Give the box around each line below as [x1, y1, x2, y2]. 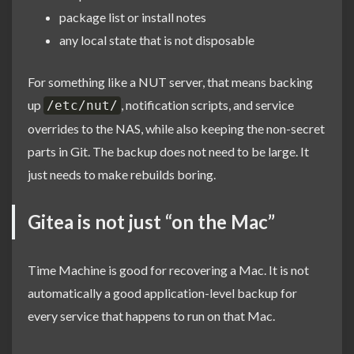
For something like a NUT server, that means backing [28, 73, 313, 89]
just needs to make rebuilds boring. [28, 166, 216, 182]
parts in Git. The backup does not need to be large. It [28, 143, 309, 159]
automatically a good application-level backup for [28, 284, 297, 300]
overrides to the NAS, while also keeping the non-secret [28, 120, 325, 136]
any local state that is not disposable [59, 32, 254, 47]
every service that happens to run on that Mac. [28, 307, 275, 323]
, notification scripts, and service [121, 96, 294, 112]
